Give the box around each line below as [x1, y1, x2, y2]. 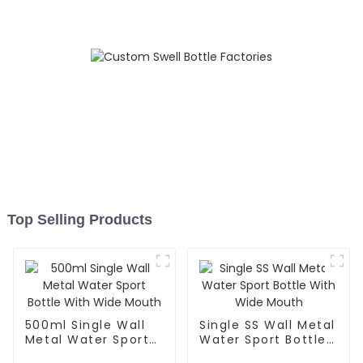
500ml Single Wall [24, 317, 146, 334]
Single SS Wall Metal [199, 317, 335, 334]
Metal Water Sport [24, 331, 150, 348]
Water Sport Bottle [199, 331, 327, 348]
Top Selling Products [6, 211, 152, 228]
